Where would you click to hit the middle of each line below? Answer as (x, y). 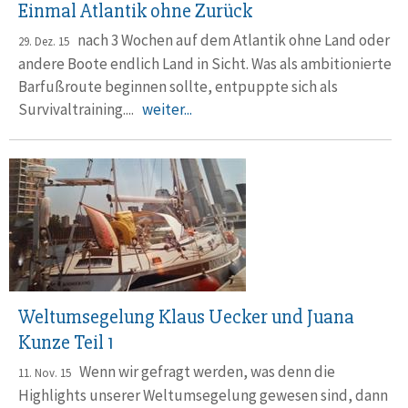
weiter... (167, 110)
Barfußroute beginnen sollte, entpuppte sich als (178, 87)
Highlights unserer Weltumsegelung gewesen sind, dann (203, 396)
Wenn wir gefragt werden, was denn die (203, 372)
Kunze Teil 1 (66, 343)
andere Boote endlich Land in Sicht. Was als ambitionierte (205, 64)
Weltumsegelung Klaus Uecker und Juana (186, 318)
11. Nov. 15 (45, 373)
